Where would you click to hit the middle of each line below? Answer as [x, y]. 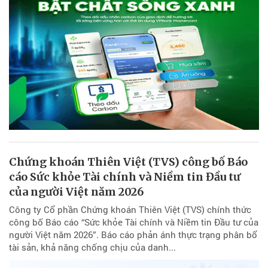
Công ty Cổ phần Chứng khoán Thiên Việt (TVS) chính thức [130, 209]
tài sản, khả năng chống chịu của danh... [92, 247]
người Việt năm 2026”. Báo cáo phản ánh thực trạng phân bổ [133, 234]
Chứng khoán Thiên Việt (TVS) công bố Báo [128, 162]
